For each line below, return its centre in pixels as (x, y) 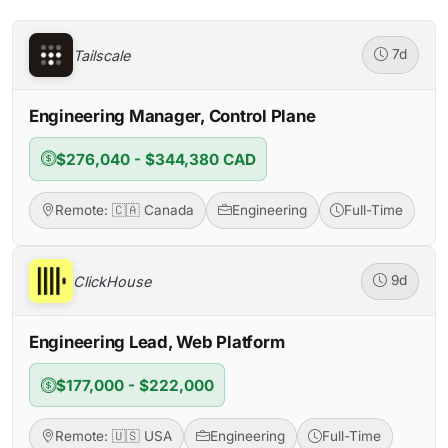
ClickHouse (112, 281)
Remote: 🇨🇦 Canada (124, 210)
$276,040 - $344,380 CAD (155, 159)
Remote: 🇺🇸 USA (113, 436)
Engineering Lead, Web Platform (157, 342)
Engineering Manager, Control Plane (172, 116)
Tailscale (101, 55)
